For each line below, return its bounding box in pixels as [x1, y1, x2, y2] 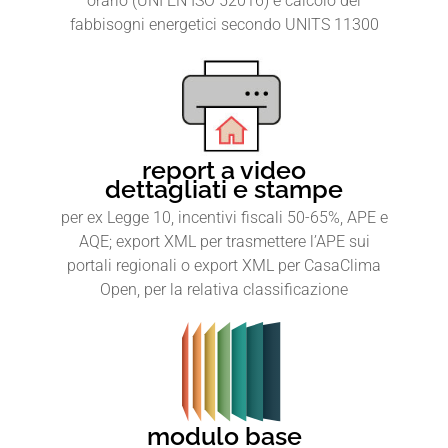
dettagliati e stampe [105, 174, 343, 205]
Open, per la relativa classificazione [100, 280, 348, 300]
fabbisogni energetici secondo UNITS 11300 [69, 14, 379, 34]
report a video [142, 155, 306, 186]
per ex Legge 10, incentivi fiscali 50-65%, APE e [60, 208, 388, 228]
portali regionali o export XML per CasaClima [67, 256, 381, 276]
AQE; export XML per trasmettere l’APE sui [78, 232, 370, 252]
